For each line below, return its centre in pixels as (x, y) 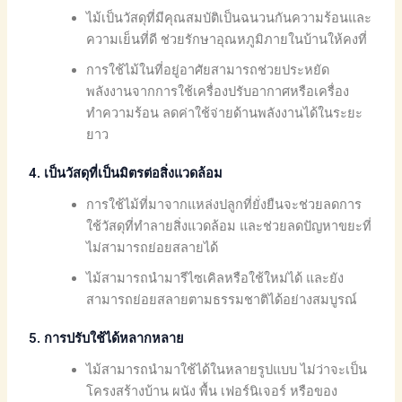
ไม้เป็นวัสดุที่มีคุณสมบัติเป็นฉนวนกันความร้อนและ (229, 17)
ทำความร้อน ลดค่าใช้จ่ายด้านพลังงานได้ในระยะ (225, 113)
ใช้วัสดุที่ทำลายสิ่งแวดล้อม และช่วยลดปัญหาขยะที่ (229, 227)
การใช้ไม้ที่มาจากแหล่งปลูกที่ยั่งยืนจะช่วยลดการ (224, 205)
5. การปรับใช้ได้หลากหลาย (107, 338)
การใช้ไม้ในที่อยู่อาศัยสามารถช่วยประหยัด (208, 70)
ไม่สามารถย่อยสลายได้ (153, 248)
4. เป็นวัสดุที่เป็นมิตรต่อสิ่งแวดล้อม (126, 173)
